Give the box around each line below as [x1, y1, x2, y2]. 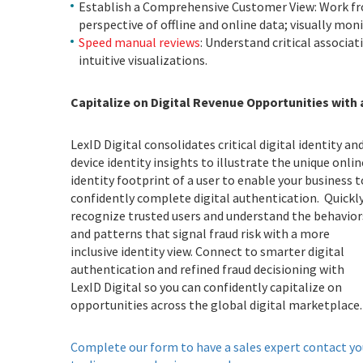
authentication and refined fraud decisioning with [70, 260, 344, 277]
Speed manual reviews [79, 33, 200, 50]
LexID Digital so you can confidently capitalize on [70, 278, 342, 295]
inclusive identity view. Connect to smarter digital [70, 242, 344, 259]
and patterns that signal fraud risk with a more [70, 224, 330, 241]
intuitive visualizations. [79, 51, 207, 68]
